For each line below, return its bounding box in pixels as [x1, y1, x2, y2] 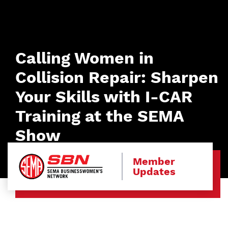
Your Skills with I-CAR [15, 87, 192, 106]
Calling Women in [15, 48, 154, 68]
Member [133, 155, 176, 167]
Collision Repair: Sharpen [15, 68, 218, 87]
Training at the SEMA [15, 106, 184, 126]
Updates [133, 165, 176, 178]
